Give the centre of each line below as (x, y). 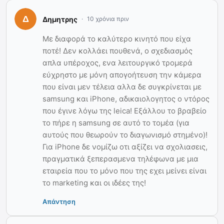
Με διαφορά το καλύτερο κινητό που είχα (117, 39)
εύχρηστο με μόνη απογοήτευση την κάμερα (122, 75)
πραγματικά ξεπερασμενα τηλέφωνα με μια (120, 159)
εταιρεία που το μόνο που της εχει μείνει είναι (124, 171)
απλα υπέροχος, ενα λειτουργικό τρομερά (117, 63)
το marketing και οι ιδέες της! (94, 183)
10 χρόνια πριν (108, 19)
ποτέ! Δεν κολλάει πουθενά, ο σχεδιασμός (117, 51)
